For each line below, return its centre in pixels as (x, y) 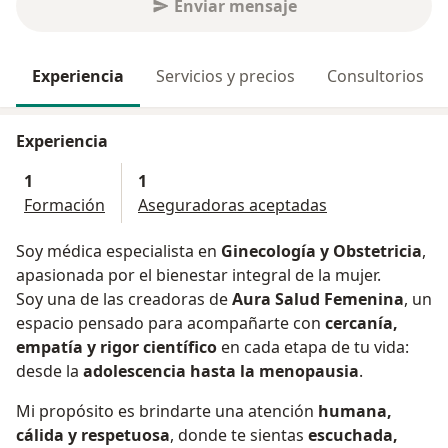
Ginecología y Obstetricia (321, 251)
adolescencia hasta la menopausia (221, 371)
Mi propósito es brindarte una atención (167, 411)
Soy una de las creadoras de (124, 299)
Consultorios (375, 76)
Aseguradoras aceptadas (232, 205)
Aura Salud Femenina (318, 299)
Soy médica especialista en (118, 251)
